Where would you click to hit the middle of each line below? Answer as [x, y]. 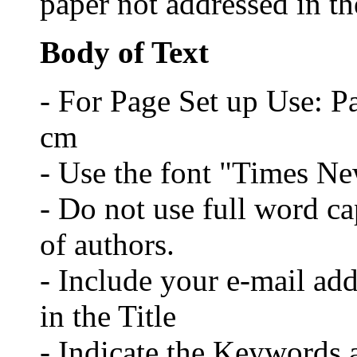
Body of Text [124, 52]
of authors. [107, 244]
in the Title [108, 316]
